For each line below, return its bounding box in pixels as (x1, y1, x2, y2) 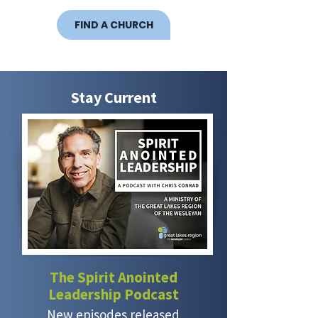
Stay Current (70, 87, 157, 107)
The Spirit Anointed (50, 268, 177, 287)
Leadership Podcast (48, 285, 179, 304)
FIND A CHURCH (74, 17, 153, 32)
